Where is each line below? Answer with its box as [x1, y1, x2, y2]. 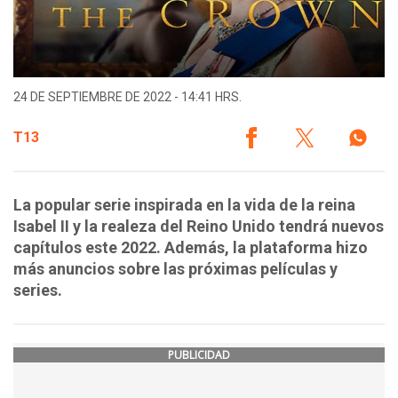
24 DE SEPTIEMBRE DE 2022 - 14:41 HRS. [13, 90, 242, 105]
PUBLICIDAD [168, 347, 230, 363]
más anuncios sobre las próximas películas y [13, 259, 338, 279]
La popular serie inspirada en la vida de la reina [13, 195, 355, 215]
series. [13, 281, 62, 300]
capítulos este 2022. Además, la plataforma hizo [13, 238, 368, 258]
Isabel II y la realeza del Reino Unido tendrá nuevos [13, 217, 384, 236]
